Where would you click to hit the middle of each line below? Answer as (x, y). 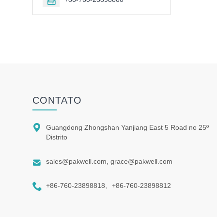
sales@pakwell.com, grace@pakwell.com (109, 161)
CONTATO (57, 100)
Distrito (57, 137)
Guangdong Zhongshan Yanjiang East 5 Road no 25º (128, 127)
